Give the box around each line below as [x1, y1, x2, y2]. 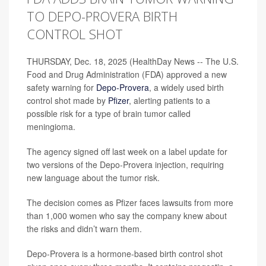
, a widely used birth [149, 81, 224, 93]
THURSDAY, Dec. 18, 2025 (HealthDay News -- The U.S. [27, 55, 239, 67]
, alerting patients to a [129, 94, 210, 106]
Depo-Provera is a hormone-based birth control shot [27, 248, 223, 259]
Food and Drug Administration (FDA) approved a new [27, 68, 227, 80]
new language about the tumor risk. [27, 172, 160, 183]
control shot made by [27, 94, 108, 106]
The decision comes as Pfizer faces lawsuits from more [27, 197, 233, 208]
